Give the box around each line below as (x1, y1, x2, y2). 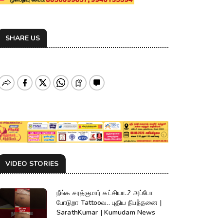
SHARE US (5, 33, 40, 43)
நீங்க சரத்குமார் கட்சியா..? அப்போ (56, 188, 153, 198)
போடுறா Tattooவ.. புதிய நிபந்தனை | (56, 198, 162, 208)
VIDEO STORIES (5, 159, 58, 169)
